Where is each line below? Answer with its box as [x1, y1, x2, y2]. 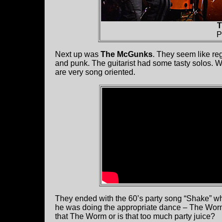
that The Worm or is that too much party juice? [55, 212, 215, 221]
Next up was [55, 50, 101, 59]
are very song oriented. [55, 68, 135, 77]
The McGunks [101, 50, 153, 59]
